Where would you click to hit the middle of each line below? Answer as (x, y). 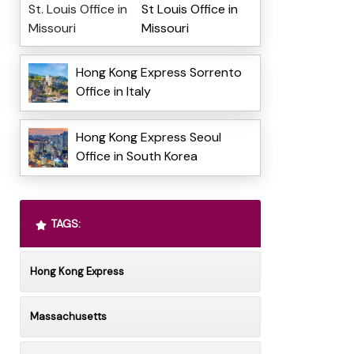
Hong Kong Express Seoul (148, 137)
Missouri (165, 28)
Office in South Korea (136, 156)
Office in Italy (113, 92)
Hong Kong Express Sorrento (158, 73)
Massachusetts (68, 317)
